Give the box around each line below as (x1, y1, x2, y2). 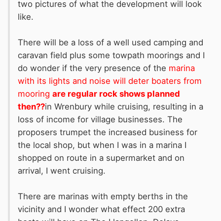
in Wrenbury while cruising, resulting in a (45, 102, 203, 112)
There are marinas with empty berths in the (18, 191, 188, 202)
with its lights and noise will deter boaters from (18, 76, 202, 86)
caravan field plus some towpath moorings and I (18, 50, 205, 61)
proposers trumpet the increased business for (18, 127, 197, 138)
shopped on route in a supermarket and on (18, 153, 184, 163)
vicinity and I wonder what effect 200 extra (18, 204, 185, 215)
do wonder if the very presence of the (18, 63, 169, 74)
